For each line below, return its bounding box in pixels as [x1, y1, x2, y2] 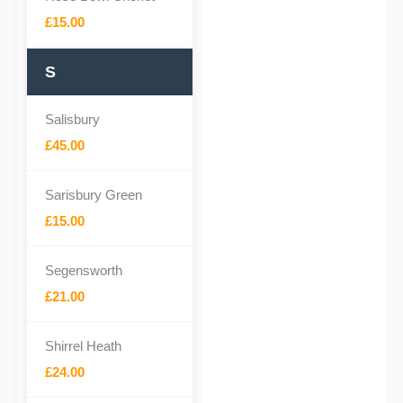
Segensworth [45, 263, 122, 278]
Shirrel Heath [45, 338, 121, 354]
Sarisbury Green [45, 187, 142, 202]
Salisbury [45, 112, 100, 127]
